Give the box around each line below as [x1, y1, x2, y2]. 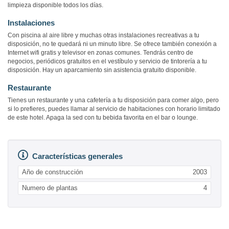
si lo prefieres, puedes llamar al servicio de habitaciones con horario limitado [8, 105, 220, 113]
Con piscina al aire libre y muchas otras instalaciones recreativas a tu [8, 32, 199, 39]
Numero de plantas [22, 184, 78, 192]
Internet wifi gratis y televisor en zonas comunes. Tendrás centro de [8, 49, 193, 57]
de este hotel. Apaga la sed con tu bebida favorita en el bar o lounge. [8, 114, 198, 122]
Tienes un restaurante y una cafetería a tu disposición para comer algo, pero [8, 97, 219, 104]
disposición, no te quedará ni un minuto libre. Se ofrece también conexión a [8, 40, 217, 48]
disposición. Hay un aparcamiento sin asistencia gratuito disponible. [8, 66, 196, 74]
